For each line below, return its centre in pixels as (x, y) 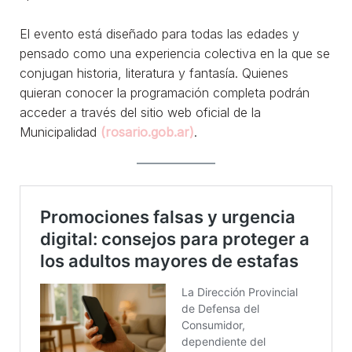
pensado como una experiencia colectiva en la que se (175, 53)
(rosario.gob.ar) (147, 132)
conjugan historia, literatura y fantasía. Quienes (154, 73)
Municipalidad (60, 132)
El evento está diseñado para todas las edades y (159, 33)
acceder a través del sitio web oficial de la (140, 112)
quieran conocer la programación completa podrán (165, 92)
